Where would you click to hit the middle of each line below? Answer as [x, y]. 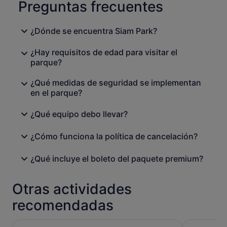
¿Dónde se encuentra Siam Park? [94, 31]
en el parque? [56, 93]
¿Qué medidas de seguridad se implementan [116, 83]
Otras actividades [72, 189]
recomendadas [63, 205]
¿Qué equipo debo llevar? [79, 114]
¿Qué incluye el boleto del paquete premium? [117, 159]
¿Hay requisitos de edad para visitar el [104, 52]
